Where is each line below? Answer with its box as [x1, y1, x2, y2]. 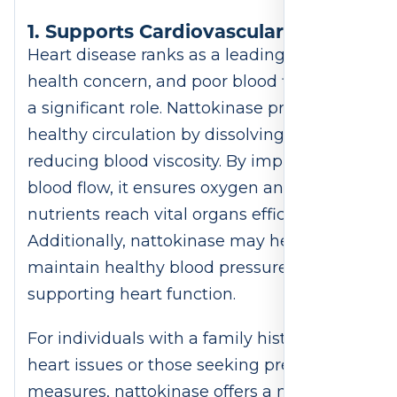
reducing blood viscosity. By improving [27, 152, 333, 172]
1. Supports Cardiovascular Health [27, 18, 354, 44]
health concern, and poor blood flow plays [27, 72, 362, 92]
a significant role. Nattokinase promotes [27, 98, 345, 119]
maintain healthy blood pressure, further [27, 258, 351, 278]
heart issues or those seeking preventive [27, 354, 349, 375]
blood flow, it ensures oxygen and [27, 178, 294, 198]
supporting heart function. [27, 284, 240, 305]
